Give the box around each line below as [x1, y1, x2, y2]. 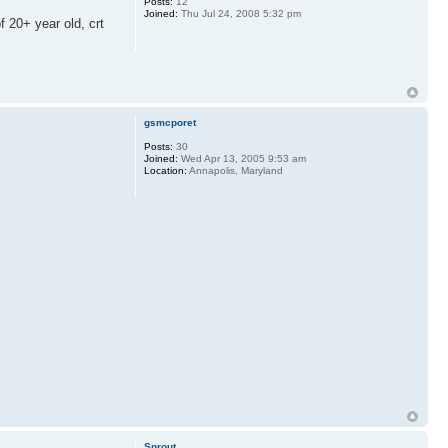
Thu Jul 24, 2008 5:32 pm [177, 8, 301, 20]
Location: [143, 164, 187, 176]
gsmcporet [143, 116, 196, 128]
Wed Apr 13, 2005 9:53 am [177, 152, 306, 164]
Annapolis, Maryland [186, 164, 283, 176]
